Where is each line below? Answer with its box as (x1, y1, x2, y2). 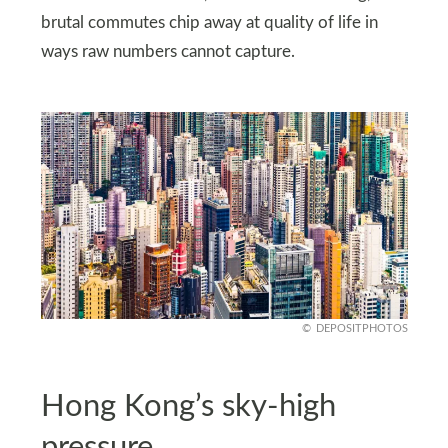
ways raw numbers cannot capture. (40, 44, 295, 61)
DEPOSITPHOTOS (315, 323, 408, 335)
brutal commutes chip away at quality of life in (40, 15, 378, 32)
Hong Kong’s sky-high (40, 390, 336, 422)
